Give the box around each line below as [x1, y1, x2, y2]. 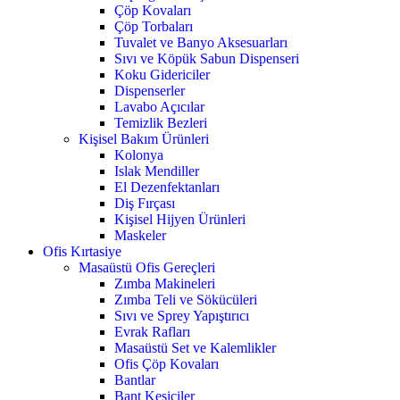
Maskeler [114, 228, 166, 244]
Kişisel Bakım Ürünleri [79, 131, 209, 147]
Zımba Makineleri [114, 276, 215, 292]
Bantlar [114, 372, 155, 388]
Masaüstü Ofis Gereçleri [79, 260, 215, 276]
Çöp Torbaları [114, 19, 193, 35]
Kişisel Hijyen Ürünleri [114, 212, 246, 228]
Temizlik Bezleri [114, 115, 207, 131]
